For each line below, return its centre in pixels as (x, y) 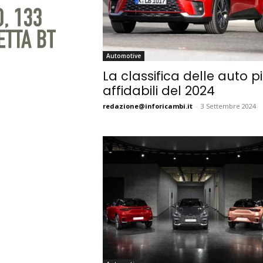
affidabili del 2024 (159, 91)
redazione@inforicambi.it (147, 106)
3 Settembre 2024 (228, 106)
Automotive (123, 56)
